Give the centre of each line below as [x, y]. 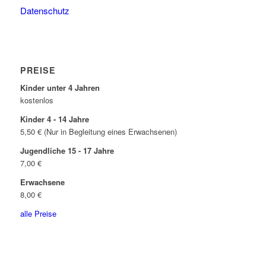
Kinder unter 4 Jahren [60, 88]
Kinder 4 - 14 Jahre [54, 119]
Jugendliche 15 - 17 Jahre [67, 151]
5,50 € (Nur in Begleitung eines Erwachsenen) [98, 132]
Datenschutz [45, 11]
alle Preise [38, 214]
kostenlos [37, 100]
